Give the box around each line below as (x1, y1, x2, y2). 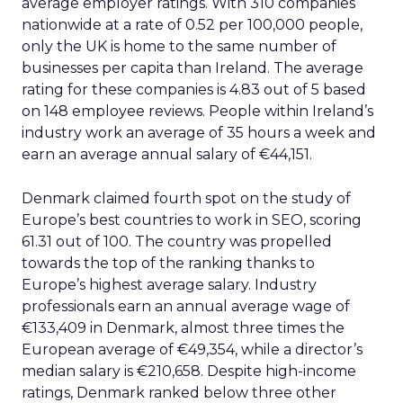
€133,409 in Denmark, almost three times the (22, 319, 345, 336)
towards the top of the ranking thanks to (22, 255, 315, 272)
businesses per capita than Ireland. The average (22, 59, 363, 76)
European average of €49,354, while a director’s (22, 341, 363, 358)
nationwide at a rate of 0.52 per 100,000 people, (22, 16, 363, 33)
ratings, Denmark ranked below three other (22, 384, 336, 401)
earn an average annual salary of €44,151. (22, 146, 312, 163)
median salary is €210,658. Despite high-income (22, 363, 356, 380)
